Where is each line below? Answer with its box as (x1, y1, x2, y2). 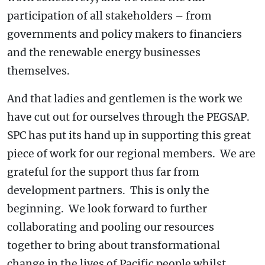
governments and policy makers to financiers (7, 27, 242, 41)
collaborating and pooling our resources (7, 220, 214, 234)
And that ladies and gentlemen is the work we (7, 92, 243, 105)
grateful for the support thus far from (7, 165, 199, 179)
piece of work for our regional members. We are (7, 147, 256, 160)
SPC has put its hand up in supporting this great (7, 128, 251, 142)
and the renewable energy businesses (7, 46, 201, 59)
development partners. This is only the (7, 183, 209, 197)
